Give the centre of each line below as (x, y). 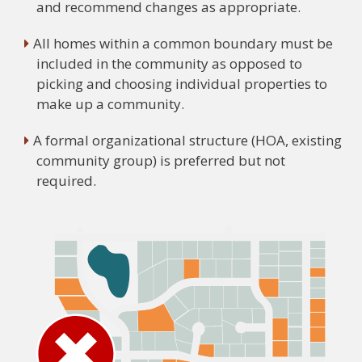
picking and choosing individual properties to (182, 83)
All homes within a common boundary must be (183, 43)
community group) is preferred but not (161, 160)
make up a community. (110, 103)
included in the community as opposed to (169, 63)
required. (66, 180)
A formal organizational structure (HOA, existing (187, 140)
